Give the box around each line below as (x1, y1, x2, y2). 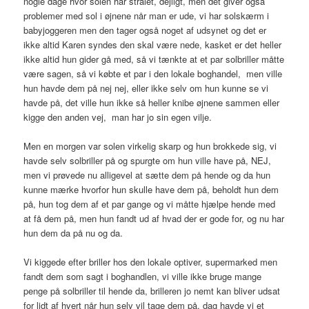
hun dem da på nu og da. (23, 226, 123, 239)
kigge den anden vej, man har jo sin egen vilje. (23, 110, 212, 123)
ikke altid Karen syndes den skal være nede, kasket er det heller (23, 37, 282, 51)
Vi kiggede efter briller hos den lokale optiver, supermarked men (23, 255, 278, 268)
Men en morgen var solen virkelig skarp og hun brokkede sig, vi (23, 139, 277, 152)
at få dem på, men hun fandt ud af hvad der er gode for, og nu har (23, 211, 285, 225)
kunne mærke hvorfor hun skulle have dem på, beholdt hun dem (23, 182, 279, 196)
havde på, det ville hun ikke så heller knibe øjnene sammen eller (23, 95, 280, 109)
